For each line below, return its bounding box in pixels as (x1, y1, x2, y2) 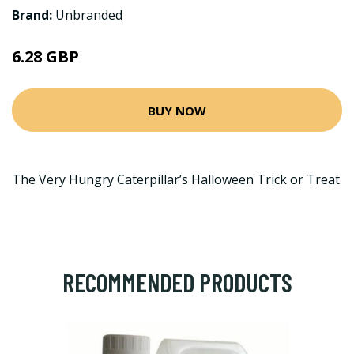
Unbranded (55, 6, 122, 24)
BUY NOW (148, 102, 206, 119)
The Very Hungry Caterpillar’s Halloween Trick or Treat (12, 171, 340, 188)
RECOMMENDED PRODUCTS (62, 267, 292, 297)
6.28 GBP (12, 46, 79, 67)
